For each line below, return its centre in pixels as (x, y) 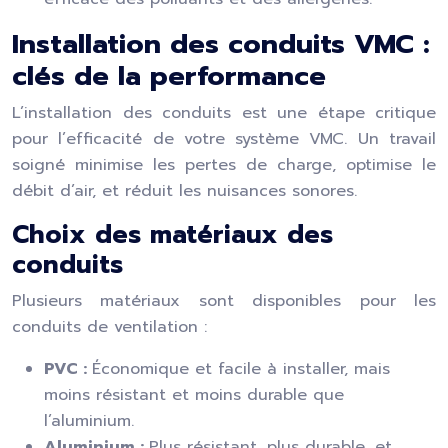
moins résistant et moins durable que (194, 395)
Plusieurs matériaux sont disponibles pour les (224, 301)
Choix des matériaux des (172, 235)
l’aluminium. (89, 421)
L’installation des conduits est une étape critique (224, 113)
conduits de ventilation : (109, 327)
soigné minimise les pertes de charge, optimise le (224, 165)
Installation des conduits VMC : (221, 44)
